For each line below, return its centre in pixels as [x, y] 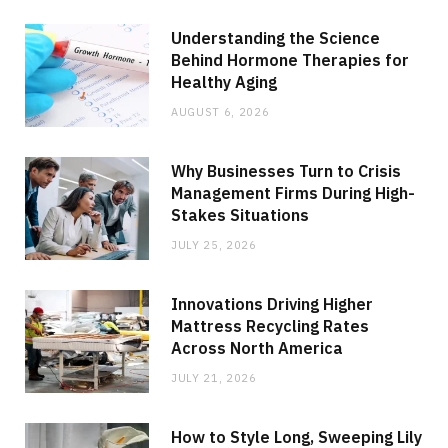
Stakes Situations [240, 214]
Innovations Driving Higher [272, 303]
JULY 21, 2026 [214, 377]
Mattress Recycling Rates [270, 325]
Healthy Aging [224, 81]
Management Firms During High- [293, 192]
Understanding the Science [275, 37]
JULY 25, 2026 [214, 244]
